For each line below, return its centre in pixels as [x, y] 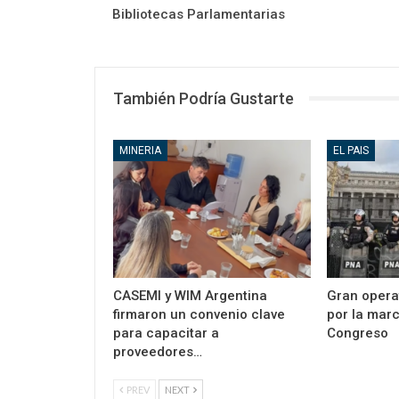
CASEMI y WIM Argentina [190, 296]
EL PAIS [350, 151]
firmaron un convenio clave [199, 315]
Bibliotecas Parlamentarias [199, 14]
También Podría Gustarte [204, 98]
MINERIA [140, 151]
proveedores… [158, 352]
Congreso [357, 334]
